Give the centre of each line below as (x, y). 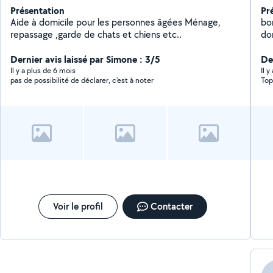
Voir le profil (78, 206)
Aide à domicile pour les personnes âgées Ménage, (116, 22)
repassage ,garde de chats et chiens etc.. (119, 34)
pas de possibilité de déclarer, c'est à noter (82, 80)
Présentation (38, 10)
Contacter (172, 206)
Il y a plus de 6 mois (43, 70)
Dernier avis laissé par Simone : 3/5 (86, 59)
